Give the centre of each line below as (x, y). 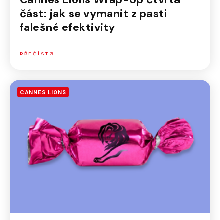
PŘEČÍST (34, 54)
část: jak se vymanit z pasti (94, 14)
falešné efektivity (68, 27)
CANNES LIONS (43, 92)
